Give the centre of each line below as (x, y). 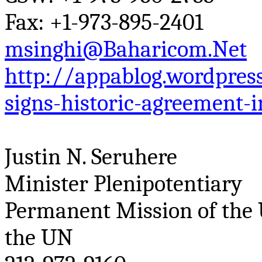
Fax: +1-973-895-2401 (104, 23)
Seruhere (134, 157)
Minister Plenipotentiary (123, 184)
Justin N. (48, 157)
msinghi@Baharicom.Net (126, 49)
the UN (39, 238)
